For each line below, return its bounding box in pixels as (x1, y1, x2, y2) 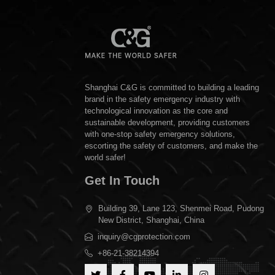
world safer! (85, 153, 126, 163)
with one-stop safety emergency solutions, (85, 130, 235, 139)
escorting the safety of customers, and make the (85, 141, 258, 151)
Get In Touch (85, 174, 160, 188)
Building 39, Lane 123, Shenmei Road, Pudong (98, 204, 264, 214)
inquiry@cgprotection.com (98, 232, 190, 242)
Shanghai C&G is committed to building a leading (85, 83, 259, 93)
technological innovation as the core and (85, 106, 228, 116)
